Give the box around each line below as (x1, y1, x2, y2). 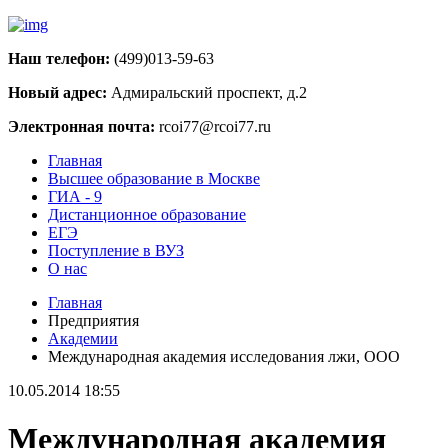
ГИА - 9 (48, 188, 102, 205)
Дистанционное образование (48, 206, 246, 223)
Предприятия (48, 312, 139, 329)
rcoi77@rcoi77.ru (155, 118, 271, 135)
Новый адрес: (8, 84, 107, 101)
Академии (48, 330, 118, 347)
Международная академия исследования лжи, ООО (48, 348, 400, 365)
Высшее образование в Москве (48, 170, 260, 187)
